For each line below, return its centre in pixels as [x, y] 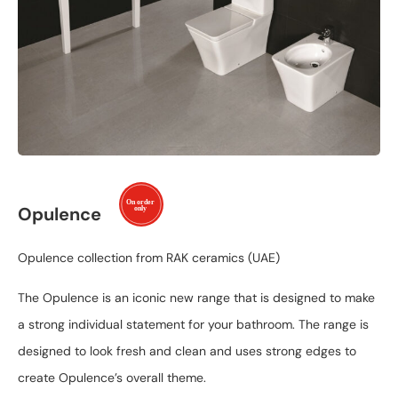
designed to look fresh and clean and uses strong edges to [187, 350]
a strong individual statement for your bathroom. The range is [193, 324]
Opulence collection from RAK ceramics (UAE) [149, 258]
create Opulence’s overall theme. [114, 377]
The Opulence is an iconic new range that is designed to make [196, 297]
